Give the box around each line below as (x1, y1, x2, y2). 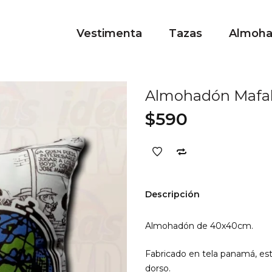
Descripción (145, 189, 200, 200)
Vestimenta (76, 27, 142, 40)
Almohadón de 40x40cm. (145, 220, 253, 232)
